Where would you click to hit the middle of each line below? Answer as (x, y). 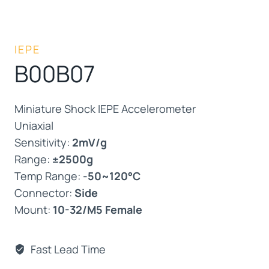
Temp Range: (49, 176)
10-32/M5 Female (98, 209)
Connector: (44, 192)
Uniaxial (34, 125)
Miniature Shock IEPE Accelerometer (105, 108)
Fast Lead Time (67, 249)
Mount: (34, 209)
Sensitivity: (43, 142)
